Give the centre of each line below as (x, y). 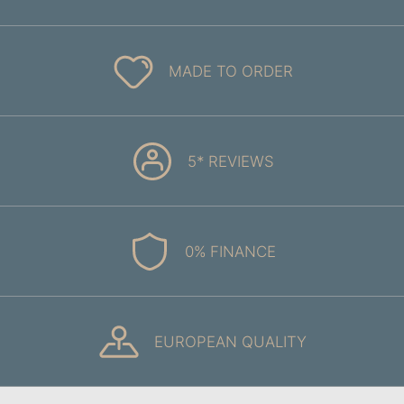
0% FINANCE (230, 251)
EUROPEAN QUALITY (230, 341)
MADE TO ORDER (230, 71)
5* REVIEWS (230, 161)
